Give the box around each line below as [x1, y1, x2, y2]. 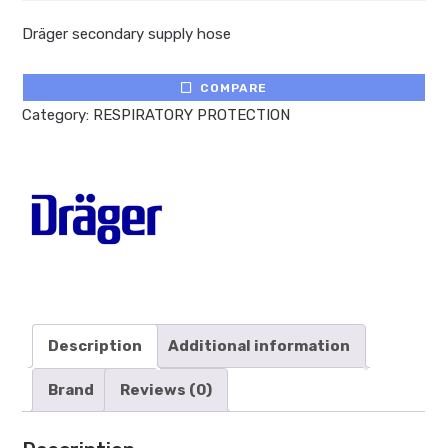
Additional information [168, 336, 351, 355]
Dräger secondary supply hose [22, 25, 232, 44]
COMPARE [199, 80, 267, 95]
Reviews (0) [120, 380, 213, 399]
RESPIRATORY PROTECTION [93, 106, 291, 124]
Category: [22, 106, 94, 124]
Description [48, 336, 143, 355]
